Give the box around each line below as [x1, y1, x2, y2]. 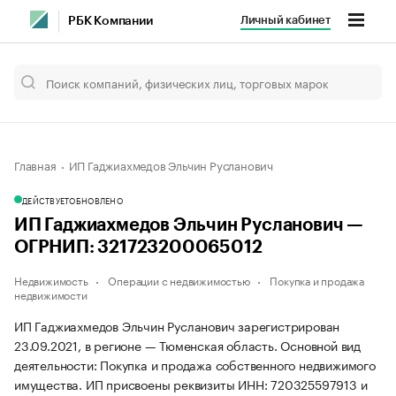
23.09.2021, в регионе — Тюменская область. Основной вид [14, 335, 361, 354]
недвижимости [14, 286, 88, 302]
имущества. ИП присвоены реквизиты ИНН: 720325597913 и [14, 374, 368, 393]
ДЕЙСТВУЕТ [22, 194, 70, 206]
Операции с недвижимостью [108, 271, 250, 288]
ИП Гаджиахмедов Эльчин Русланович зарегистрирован [14, 316, 340, 335]
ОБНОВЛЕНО [69, 194, 123, 206]
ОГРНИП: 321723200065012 [14, 239, 263, 256]
